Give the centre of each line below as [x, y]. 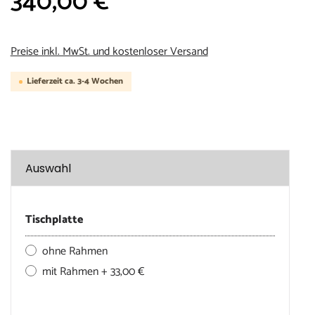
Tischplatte [54, 220]
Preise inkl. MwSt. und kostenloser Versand [109, 52]
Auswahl [48, 169]
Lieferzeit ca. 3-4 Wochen [75, 82]
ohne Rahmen [75, 252]
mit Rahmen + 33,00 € [93, 272]
